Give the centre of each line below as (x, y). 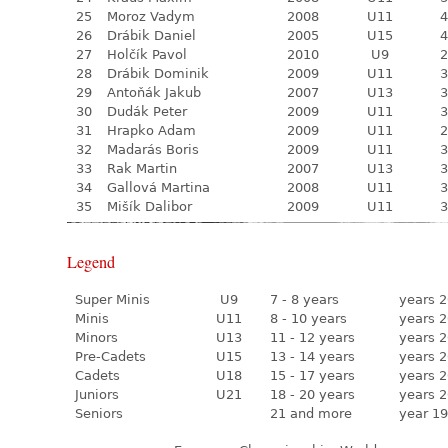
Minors (96, 337)
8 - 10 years (308, 318)
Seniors (99, 413)
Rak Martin (142, 168)
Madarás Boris (153, 149)
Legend (91, 262)
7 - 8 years (304, 299)
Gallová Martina (158, 187)
